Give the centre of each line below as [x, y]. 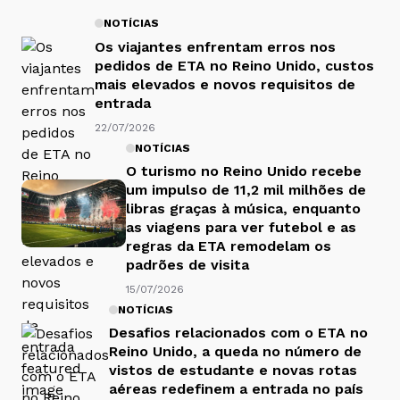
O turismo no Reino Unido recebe [244, 171]
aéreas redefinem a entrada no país [236, 389]
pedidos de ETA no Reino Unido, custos [234, 65]
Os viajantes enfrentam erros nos [215, 46]
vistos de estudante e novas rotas [233, 371]
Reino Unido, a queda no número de [235, 352]
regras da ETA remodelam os [229, 246]
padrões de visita [187, 265]
